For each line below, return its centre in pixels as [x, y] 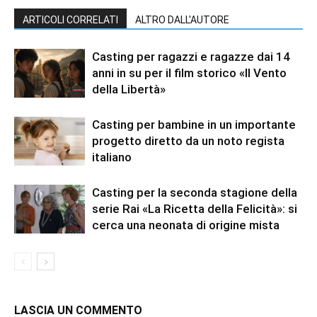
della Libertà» [129, 90]
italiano [112, 157]
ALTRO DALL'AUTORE [182, 20]
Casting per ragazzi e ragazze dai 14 [191, 57]
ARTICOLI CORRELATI [70, 20]
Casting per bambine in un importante [194, 125]
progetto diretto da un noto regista [188, 141]
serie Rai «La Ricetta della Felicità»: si [195, 209]
